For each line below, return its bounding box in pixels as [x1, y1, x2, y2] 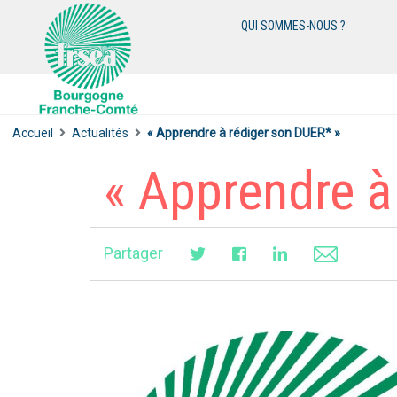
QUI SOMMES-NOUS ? [241, 19, 346, 33]
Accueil [12, 125, 53, 140]
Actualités [72, 125, 128, 140]
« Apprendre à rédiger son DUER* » [147, 125, 340, 140]
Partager [104, 244, 163, 262]
